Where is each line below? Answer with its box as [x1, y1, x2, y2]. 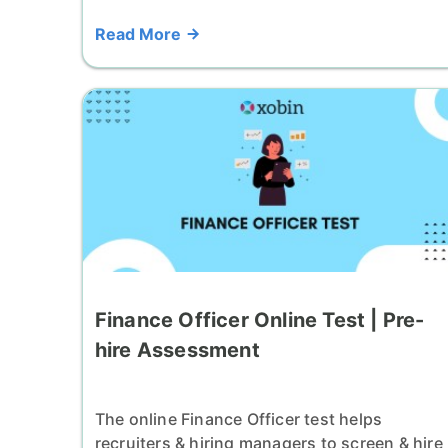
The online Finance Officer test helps [94, 408, 383, 429]
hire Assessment [94, 337, 260, 362]
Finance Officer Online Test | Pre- [94, 307, 425, 332]
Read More [94, 24, 185, 45]
